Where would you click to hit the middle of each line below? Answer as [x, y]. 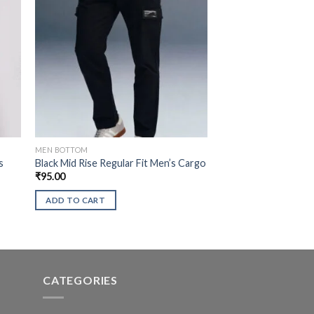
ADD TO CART [76, 200]
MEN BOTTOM [61, 149]
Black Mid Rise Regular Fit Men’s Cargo [120, 163]
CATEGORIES [80, 280]
